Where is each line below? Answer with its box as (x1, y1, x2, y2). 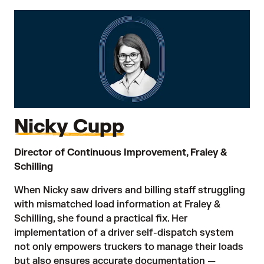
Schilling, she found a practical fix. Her (14, 213, 187, 225)
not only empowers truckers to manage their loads (14, 241, 243, 253)
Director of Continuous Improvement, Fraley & (14, 147, 227, 159)
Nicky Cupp (14, 114, 124, 139)
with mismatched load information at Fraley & (14, 199, 220, 211)
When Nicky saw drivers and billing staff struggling (14, 184, 245, 197)
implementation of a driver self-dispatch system (14, 227, 233, 239)
